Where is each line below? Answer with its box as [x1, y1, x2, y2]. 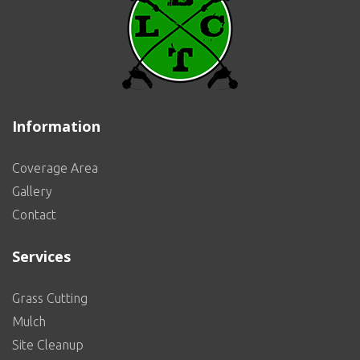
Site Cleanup [12, 337, 84, 353]
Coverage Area [12, 161, 98, 176]
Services [12, 247, 71, 267]
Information [12, 117, 100, 137]
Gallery [12, 184, 52, 199]
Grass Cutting [12, 291, 88, 306]
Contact [12, 207, 56, 223]
